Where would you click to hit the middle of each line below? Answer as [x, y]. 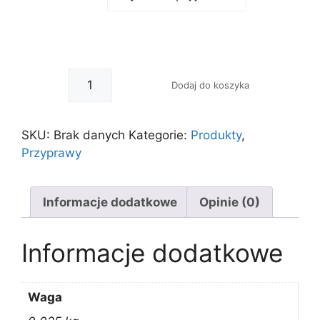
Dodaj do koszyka [210, 85]
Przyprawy [51, 153]
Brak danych [89, 135]
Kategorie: [160, 135]
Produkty [216, 135]
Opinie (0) [230, 202]
